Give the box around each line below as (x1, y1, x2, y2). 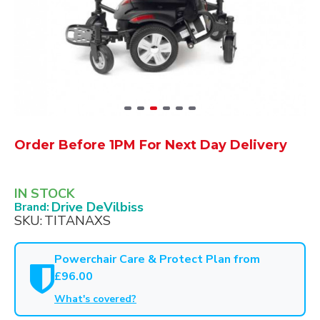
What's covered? (54, 292, 136, 306)
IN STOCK (14, 185, 75, 202)
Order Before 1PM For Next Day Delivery (14, 137, 287, 153)
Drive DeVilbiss (51, 199, 144, 216)
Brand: (14, 199, 49, 215)
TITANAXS (44, 212, 111, 229)
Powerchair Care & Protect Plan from (54, 251, 260, 267)
